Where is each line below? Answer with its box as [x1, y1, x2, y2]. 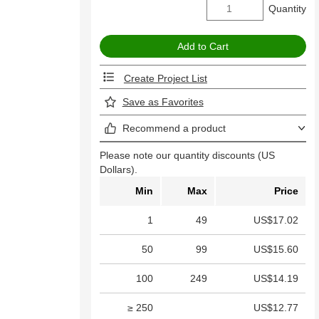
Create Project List [123, 73, 207, 85]
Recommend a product [122, 122, 226, 135]
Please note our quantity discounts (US [100, 150, 276, 162]
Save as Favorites [122, 96, 204, 108]
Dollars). [100, 164, 138, 176]
